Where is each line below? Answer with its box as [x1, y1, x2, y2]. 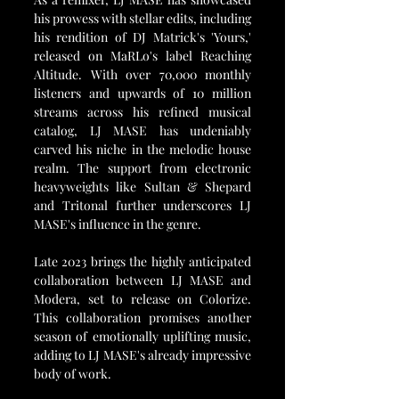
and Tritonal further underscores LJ [34, 196, 251, 214]
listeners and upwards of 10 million [34, 84, 251, 102]
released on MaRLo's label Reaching [34, 46, 251, 64]
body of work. [34, 364, 111, 382]
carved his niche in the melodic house [34, 140, 251, 158]
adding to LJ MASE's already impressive [34, 346, 251, 363]
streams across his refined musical [34, 102, 251, 120]
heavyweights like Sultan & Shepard [34, 177, 251, 195]
